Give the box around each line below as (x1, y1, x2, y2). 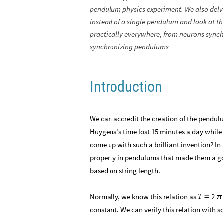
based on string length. (90, 166, 160, 175)
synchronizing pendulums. (90, 42, 171, 51)
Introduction (90, 78, 162, 95)
